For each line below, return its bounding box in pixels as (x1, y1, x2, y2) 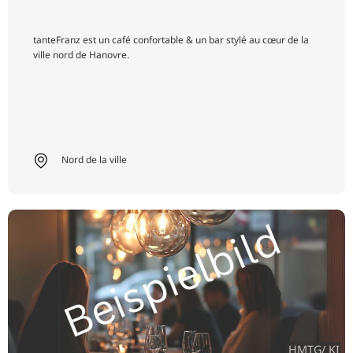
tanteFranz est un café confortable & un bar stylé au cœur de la (33, 33, 309, 47)
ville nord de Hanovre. (33, 48, 129, 62)
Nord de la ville (61, 153, 127, 167)
